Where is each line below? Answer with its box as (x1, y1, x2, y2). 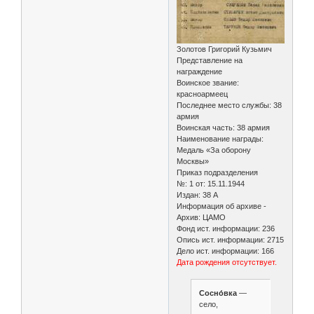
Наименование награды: (177, 135, 264, 144)
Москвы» (177, 157, 210, 166)
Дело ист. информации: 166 (177, 247, 275, 256)
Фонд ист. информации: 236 (177, 224, 275, 233)
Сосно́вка (198, 288, 239, 297)
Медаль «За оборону (177, 146, 252, 155)
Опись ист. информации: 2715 (177, 235, 285, 245)
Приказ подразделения (177, 168, 259, 177)
